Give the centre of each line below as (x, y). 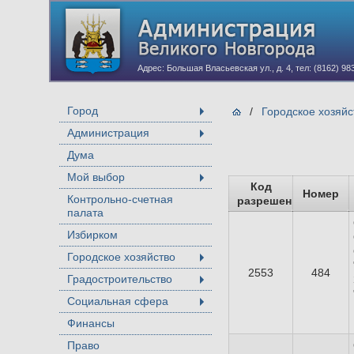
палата (85, 213)
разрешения (271, 201)
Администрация (108, 133)
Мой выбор (96, 177)
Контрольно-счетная (120, 199)
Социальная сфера (118, 301)
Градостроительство (120, 279)
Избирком (92, 235)
